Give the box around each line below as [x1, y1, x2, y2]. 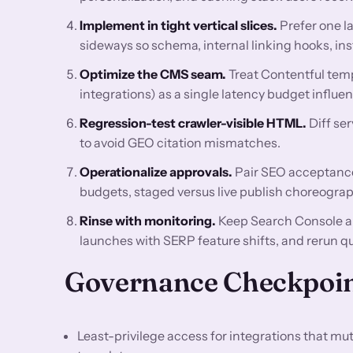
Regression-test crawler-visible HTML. [80, 114, 307, 131]
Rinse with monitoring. [80, 212, 217, 229]
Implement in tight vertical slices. [80, 17, 278, 33]
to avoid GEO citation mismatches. [80, 134, 281, 150]
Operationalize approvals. [80, 163, 233, 180]
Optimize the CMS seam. [80, 65, 227, 82]
